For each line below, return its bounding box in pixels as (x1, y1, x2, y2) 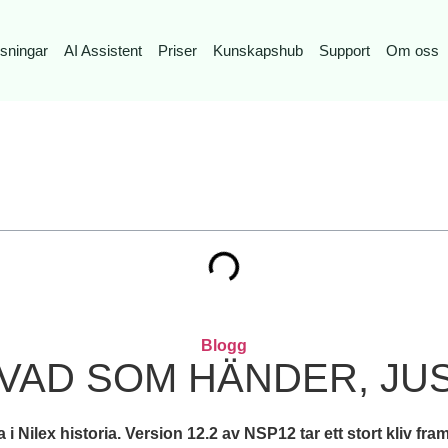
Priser (157, 41, 197, 59)
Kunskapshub (212, 41, 303, 59)
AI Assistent (63, 41, 142, 59)
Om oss (385, 41, 439, 59)
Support (318, 41, 370, 59)
